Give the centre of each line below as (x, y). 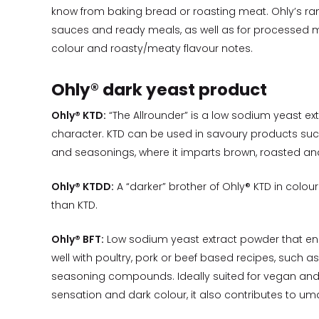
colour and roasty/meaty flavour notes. (152, 49)
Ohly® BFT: (78, 240)
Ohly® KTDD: (83, 187)
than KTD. (74, 205)
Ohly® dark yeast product (159, 90)
